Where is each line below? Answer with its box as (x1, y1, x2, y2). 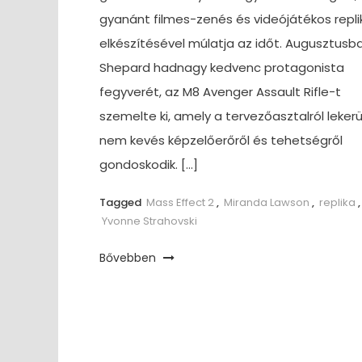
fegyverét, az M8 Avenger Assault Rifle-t (99, 83, 341, 100)
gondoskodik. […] (99, 156, 198, 173)
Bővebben (99, 250, 159, 266)
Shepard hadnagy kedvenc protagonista (99, 59, 344, 76)
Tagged (99, 195, 144, 210)
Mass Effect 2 (145, 195, 214, 210)
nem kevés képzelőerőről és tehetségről (99, 132, 343, 149)
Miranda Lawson (223, 195, 309, 210)
